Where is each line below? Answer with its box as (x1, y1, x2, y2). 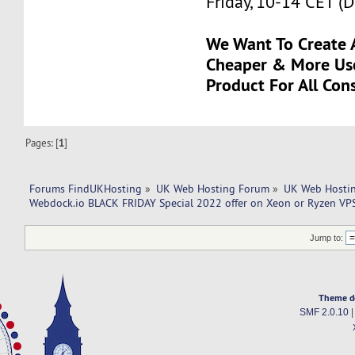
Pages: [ (25, 136, 59, 149)
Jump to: (310, 233, 344, 243)
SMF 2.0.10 (299, 307, 349, 318)
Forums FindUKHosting (29, 181, 142, 196)
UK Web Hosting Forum (156, 181, 270, 196)
